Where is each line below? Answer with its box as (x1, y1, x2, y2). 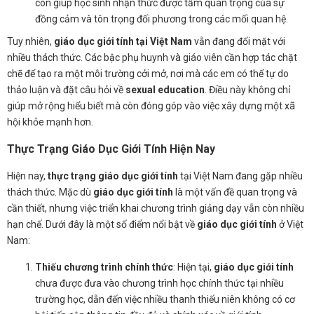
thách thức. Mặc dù (7, 186, 93, 198)
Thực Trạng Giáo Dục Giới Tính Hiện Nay (7, 142, 215, 156)
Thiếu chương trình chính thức (35, 261, 173, 273)
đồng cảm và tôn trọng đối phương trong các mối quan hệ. (35, 13, 288, 25)
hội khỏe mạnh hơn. (7, 116, 93, 128)
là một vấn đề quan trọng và (173, 186, 297, 198)
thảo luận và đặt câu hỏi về (7, 83, 125, 95)
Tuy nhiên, (7, 35, 54, 47)
